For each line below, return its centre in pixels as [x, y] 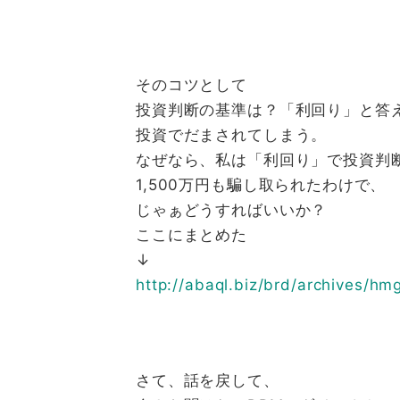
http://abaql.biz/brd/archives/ [253, 284]
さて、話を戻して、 [208, 380]
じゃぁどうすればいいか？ [232, 209]
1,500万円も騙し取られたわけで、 [261, 184]
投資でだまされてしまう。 [232, 134]
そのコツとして [192, 84]
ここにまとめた [192, 234]
